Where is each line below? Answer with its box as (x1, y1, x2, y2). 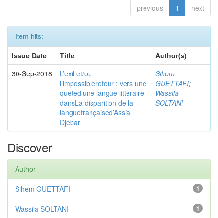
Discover (7, 139, 52, 156)
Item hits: (15, 31, 43, 41)
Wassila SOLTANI (15, 204, 69, 214)
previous (137, 3, 163, 13)
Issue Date (12, 51, 47, 60)
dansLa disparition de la (60, 98, 133, 108)
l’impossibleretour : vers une (60, 78, 146, 88)
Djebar (60, 117, 80, 127)
